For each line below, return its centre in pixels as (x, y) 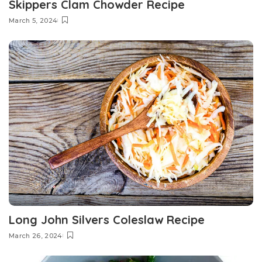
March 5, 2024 (33, 21)
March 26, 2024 (36, 235)
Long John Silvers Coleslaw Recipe (107, 219)
